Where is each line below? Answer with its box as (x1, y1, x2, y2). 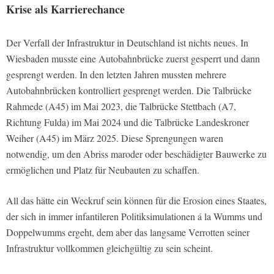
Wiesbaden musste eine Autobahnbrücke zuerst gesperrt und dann (6, 51, 260, 65)
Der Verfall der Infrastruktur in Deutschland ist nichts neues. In (6, 35, 248, 49)
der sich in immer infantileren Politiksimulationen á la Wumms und (6, 209, 262, 223)
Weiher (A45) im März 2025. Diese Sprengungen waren (6, 131, 223, 144)
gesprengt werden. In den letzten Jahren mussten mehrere (6, 67, 226, 81)
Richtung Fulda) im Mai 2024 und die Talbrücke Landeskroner (6, 115, 249, 128)
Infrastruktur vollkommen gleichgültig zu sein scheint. (6, 241, 213, 254)
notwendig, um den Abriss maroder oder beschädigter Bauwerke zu (6, 147, 267, 160)
